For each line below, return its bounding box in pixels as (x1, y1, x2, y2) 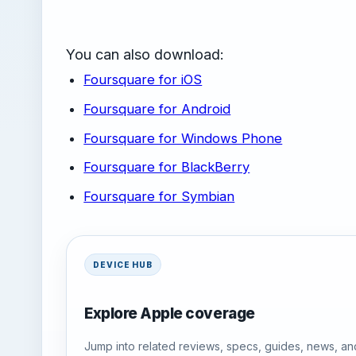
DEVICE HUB (93, 259, 153, 269)
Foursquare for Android (83, 100, 231, 117)
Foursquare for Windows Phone (83, 130, 283, 146)
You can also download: (66, 46, 224, 64)
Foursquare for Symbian (83, 188, 235, 204)
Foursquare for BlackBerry (83, 159, 250, 176)
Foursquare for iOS (83, 72, 203, 88)
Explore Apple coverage (84, 304, 255, 323)
